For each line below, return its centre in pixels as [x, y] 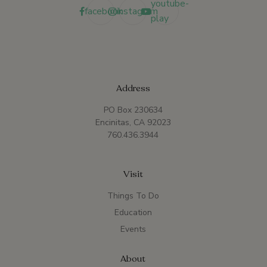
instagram [137, 11]
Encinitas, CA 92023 [133, 123]
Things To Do [133, 196]
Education [133, 213]
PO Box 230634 [133, 110]
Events [133, 229]
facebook [103, 11]
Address [133, 89]
